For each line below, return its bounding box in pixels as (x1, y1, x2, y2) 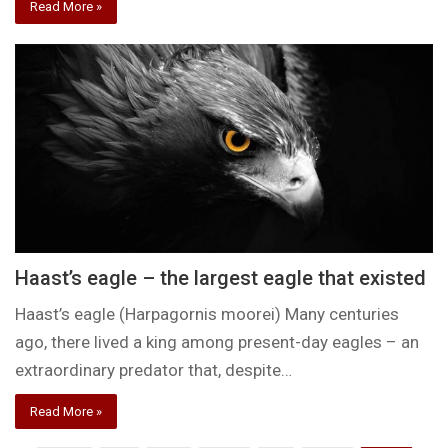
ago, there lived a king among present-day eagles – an (15, 332, 420, 353)
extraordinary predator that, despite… (15, 360, 293, 381)
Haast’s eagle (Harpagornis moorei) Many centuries (15, 304, 400, 325)
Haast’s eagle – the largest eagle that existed (15, 266, 427, 291)
